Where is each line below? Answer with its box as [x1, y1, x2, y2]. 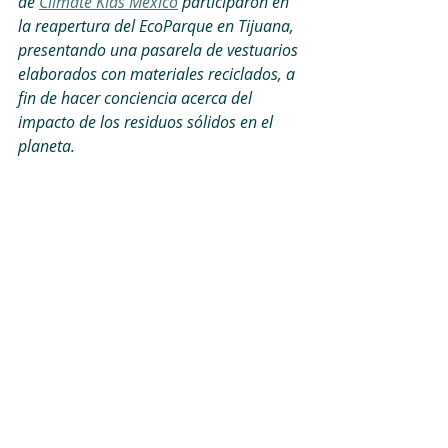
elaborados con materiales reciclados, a [18, 63, 299, 85]
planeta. [18, 135, 75, 157]
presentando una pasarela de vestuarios [18, 39, 302, 61]
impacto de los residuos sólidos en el [18, 111, 277, 133]
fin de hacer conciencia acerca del [18, 87, 256, 109]
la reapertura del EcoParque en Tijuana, [18, 15, 298, 37]
